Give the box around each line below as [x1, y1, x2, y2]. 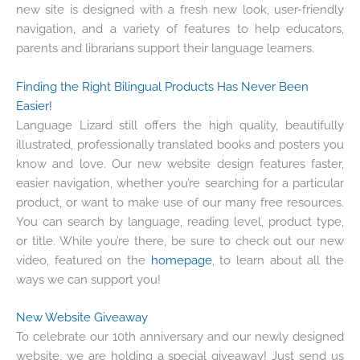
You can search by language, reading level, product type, [16, 214, 344, 228]
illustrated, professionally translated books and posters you [16, 137, 344, 151]
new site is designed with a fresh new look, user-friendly [16, 2, 344, 17]
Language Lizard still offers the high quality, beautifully [16, 117, 344, 132]
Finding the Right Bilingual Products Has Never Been [16, 79, 309, 93]
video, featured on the [16, 252, 151, 267]
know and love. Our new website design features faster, [16, 156, 344, 170]
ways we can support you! [16, 272, 161, 286]
